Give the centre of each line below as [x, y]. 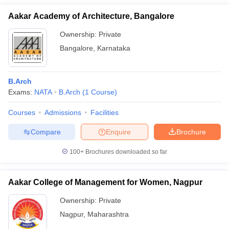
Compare [45, 132]
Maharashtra [108, 214]
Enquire [118, 132]
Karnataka [114, 48]
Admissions [63, 112]
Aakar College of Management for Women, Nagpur [105, 182]
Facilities [105, 112]
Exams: [21, 92]
